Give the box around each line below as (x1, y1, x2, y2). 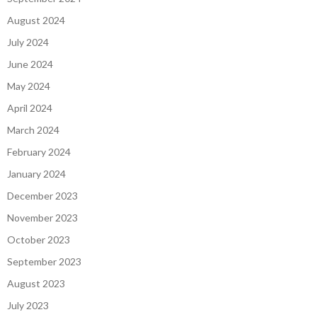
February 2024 (7, 146, 71, 158)
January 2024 (7, 168, 66, 180)
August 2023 (7, 277, 65, 290)
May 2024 (7, 80, 50, 93)
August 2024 (7, 14, 65, 27)
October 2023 (7, 234, 70, 246)
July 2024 (7, 36, 49, 49)
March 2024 (7, 124, 59, 137)
